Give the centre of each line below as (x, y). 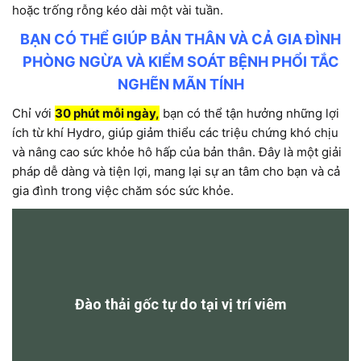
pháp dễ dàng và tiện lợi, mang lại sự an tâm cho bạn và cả (176, 172)
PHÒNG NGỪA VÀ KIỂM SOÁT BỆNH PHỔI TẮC (180, 62)
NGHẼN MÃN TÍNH (180, 85)
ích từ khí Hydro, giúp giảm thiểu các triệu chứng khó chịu (175, 133)
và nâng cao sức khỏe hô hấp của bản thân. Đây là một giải (176, 152)
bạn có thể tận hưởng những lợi (249, 114)
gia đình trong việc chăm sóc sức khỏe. (122, 191)
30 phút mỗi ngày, (107, 114)
